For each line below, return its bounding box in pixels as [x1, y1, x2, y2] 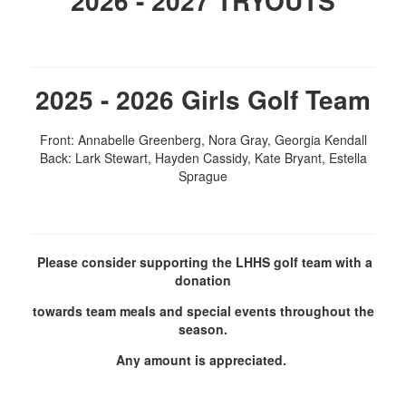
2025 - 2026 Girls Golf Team [35, 81, 371, 119]
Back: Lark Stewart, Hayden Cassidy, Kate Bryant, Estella [39, 149, 367, 168]
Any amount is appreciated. [116, 351, 290, 370]
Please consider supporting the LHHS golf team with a [37, 253, 372, 272]
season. [179, 320, 227, 339]
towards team [32, 302, 120, 321]
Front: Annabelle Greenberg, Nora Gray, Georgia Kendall [39, 130, 367, 150]
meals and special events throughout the [119, 302, 374, 321]
